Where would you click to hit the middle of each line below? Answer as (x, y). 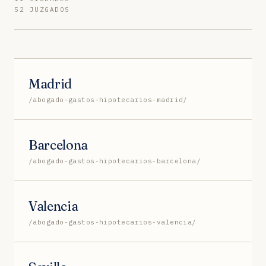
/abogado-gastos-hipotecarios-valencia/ (113, 222)
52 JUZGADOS (42, 9)
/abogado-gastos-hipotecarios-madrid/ (108, 99)
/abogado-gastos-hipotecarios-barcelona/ (115, 161)
